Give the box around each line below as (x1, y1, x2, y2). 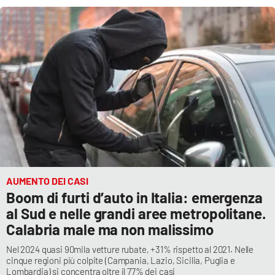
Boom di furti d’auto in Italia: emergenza (6, 188, 263, 207)
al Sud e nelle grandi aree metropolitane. (6, 204, 266, 223)
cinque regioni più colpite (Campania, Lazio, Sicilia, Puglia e (6, 255, 235, 266)
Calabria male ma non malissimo (6, 220, 214, 239)
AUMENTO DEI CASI (6, 175, 88, 187)
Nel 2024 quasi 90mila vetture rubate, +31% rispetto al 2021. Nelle (6, 244, 254, 255)
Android (21, 45, 60, 58)
